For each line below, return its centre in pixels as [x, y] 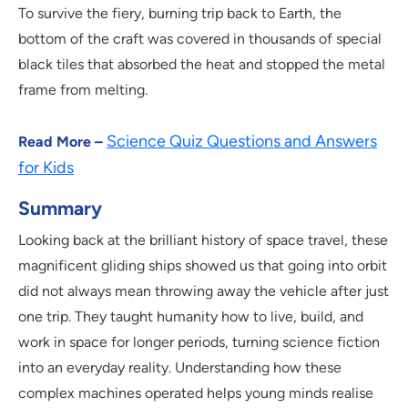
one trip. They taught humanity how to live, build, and [191, 317]
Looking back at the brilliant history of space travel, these [203, 240]
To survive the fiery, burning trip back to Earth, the [180, 14]
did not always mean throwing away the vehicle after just [204, 291]
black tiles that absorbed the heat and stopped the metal [202, 65]
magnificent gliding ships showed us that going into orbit [203, 266]
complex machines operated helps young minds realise [196, 393]
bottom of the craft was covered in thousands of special [200, 39]
